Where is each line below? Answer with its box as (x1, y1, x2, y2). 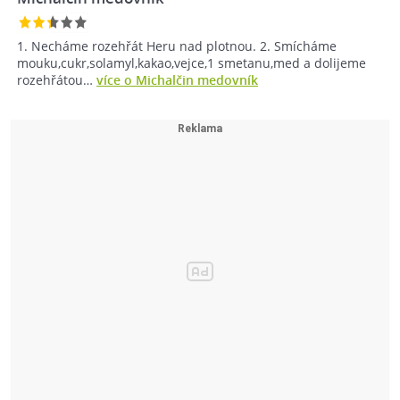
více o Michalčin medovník (96, 71, 258, 89)
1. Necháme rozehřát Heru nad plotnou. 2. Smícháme (17, 37, 337, 55)
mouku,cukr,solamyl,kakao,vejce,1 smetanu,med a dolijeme (17, 54, 366, 72)
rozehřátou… (17, 71, 96, 89)
